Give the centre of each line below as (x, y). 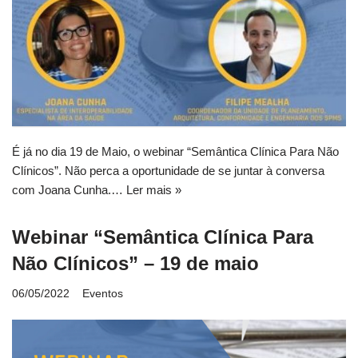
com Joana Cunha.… (69, 189)
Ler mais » (154, 189)
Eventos (103, 293)
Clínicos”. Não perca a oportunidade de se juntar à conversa (168, 170)
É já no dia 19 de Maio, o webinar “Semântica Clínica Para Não (175, 151)
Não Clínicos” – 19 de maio (135, 263)
